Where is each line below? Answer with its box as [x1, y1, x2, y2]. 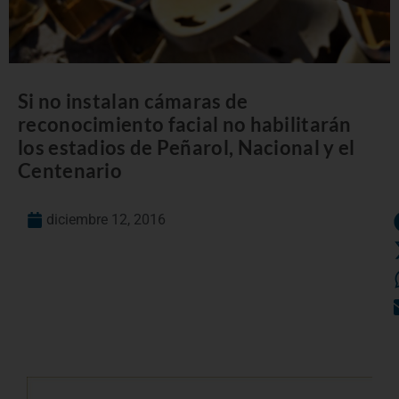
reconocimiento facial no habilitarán [18, 111, 352, 136]
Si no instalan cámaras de [18, 88, 248, 113]
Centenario [18, 158, 123, 183]
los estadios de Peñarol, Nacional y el [18, 134, 355, 159]
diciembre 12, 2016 [46, 210, 166, 228]
